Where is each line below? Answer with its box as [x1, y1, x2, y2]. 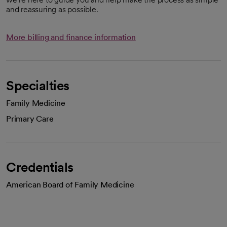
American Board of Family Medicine [6, 180, 134, 190]
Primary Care [6, 114, 54, 124]
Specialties [6, 78, 69, 93]
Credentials [6, 159, 73, 175]
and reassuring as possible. [6, 5, 98, 14]
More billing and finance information [6, 32, 136, 42]
